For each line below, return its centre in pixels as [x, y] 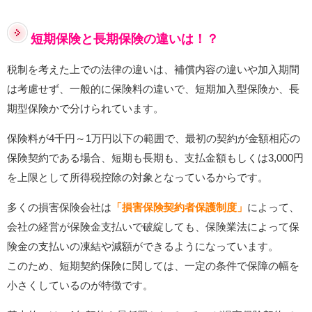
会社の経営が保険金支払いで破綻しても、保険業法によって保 [153, 227]
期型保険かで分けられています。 [85, 109]
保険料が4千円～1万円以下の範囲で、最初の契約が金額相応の [154, 139]
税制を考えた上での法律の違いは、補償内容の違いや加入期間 [153, 70]
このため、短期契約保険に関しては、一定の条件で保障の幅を [153, 266]
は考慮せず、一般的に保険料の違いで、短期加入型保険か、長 [153, 89]
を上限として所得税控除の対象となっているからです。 [138, 178]
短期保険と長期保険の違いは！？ [125, 39]
